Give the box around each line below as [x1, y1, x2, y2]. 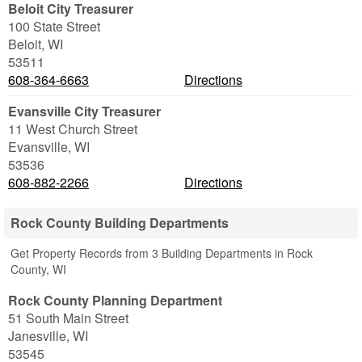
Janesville [8, 326, 66, 345]
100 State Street [8, 17, 100, 36]
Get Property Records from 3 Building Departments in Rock [11, 245, 313, 261]
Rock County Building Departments [11, 213, 229, 232]
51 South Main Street [8, 309, 128, 327]
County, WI [11, 261, 66, 277]
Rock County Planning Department [8, 291, 222, 309]
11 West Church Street [8, 120, 137, 138]
